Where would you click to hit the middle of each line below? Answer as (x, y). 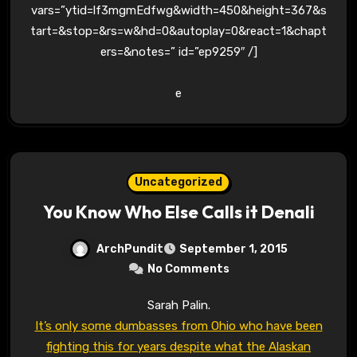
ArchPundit (130, 249)
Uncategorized (178, 182)
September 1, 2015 (233, 249)
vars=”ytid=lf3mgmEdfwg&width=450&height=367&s (178, 11)
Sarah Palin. (182, 306)
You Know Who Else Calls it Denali (178, 212)
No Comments (188, 269)
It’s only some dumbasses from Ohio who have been (178, 326)
